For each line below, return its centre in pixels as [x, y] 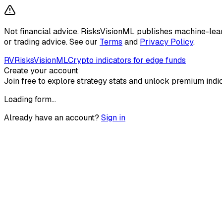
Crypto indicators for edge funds [127, 60]
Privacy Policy [166, 42]
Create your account [41, 71]
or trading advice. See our [51, 42]
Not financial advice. [41, 31]
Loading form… [30, 99]
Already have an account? [52, 118]
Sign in [113, 118]
